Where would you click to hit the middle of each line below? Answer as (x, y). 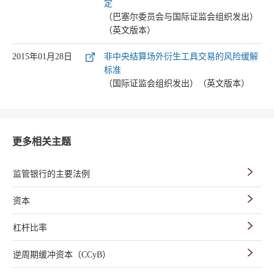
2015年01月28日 (42, 57)
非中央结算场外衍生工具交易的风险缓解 (181, 57)
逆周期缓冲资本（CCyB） (62, 255)
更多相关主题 (42, 142)
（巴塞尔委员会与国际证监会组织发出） (181, 17)
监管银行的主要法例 (51, 174)
